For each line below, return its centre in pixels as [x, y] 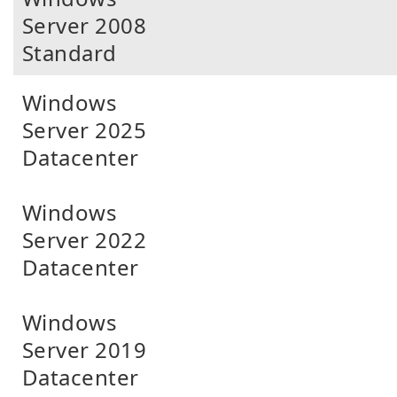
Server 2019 [85, 350]
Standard [70, 53]
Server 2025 [85, 130]
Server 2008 [85, 25]
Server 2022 [85, 240]
